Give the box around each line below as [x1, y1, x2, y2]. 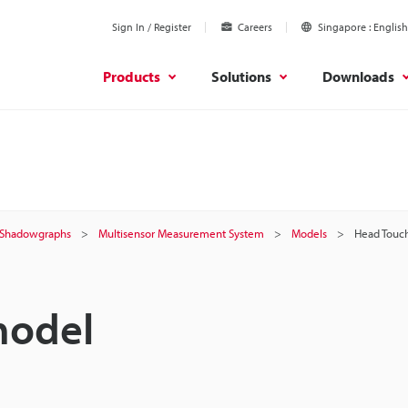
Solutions [211, 66, 271, 86]
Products [103, 66, 160, 86]
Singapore [318, 20, 366, 34]
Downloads [322, 66, 394, 86]
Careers [238, 20, 272, 34]
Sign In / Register [112, 20, 191, 34]
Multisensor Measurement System [98, 226, 264, 240]
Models [291, 226, 327, 240]
